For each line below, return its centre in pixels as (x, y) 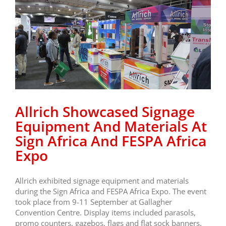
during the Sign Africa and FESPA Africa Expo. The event (111, 191)
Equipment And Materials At (111, 126)
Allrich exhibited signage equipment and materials (102, 181)
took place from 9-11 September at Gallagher (94, 202)
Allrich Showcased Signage (105, 112)
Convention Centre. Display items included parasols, (105, 213)
